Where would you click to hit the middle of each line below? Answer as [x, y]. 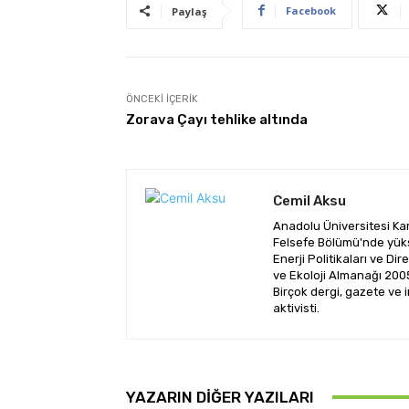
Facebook [311, 10]
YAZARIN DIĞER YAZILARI [220, 397]
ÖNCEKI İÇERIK [162, 99]
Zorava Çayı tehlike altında [217, 119]
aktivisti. [296, 308]
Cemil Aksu [309, 200]
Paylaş [189, 11]
